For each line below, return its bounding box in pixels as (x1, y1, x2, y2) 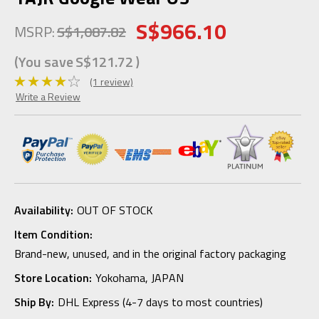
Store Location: (14, 268, 92, 286)
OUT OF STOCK (76, 201, 153, 219)
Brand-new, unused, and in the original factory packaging (14, 244, 286, 262)
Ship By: (14, 293, 54, 310)
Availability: (14, 201, 73, 219)
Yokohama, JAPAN (95, 268, 184, 286)
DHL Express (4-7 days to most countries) (57, 293, 263, 310)
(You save (14, 51, 73, 73)
